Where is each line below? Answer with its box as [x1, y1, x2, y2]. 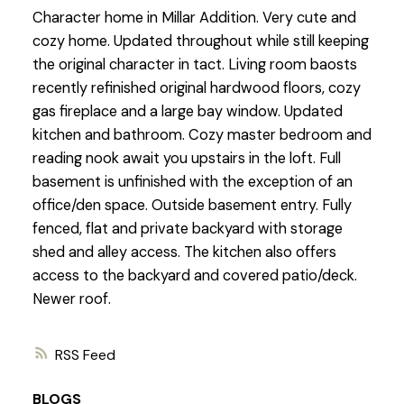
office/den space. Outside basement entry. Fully [32, 196, 352, 216]
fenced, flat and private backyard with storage [32, 219, 343, 239]
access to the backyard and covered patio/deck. [32, 266, 357, 286]
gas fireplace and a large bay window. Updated [32, 102, 343, 122]
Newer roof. [32, 289, 111, 309]
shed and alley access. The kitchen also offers [32, 243, 336, 262]
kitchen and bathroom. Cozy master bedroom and [32, 125, 372, 145]
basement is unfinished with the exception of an [32, 172, 353, 192]
